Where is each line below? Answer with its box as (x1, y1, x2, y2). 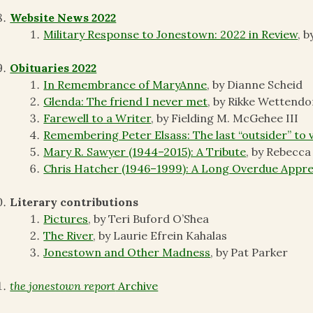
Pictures (43, 212, 89, 226)
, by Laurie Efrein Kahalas (93, 228, 228, 243)
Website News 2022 (10, 10, 117, 25)
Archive (115, 279, 159, 293)
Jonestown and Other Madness (43, 245, 211, 260)
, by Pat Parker (210, 245, 289, 260)
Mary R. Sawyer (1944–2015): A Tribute (43, 145, 247, 159)
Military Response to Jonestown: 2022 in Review (43, 27, 298, 42)
